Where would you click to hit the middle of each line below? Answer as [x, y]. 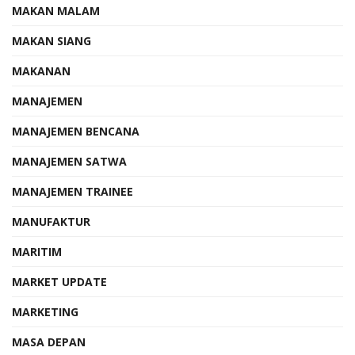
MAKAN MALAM [56, 10]
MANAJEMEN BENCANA [76, 131]
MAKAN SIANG [52, 40]
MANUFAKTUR [51, 221]
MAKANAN [41, 71]
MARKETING [45, 311]
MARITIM [37, 251]
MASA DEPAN [49, 342]
